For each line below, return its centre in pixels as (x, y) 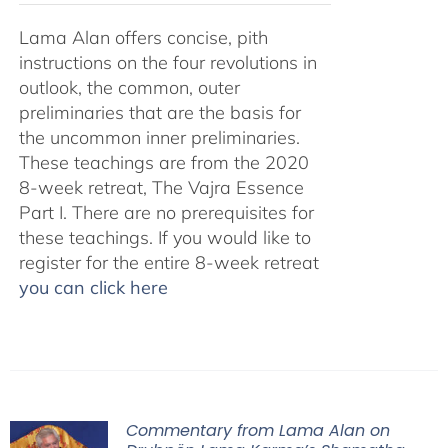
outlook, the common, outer (129, 87)
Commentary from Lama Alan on (257, 430)
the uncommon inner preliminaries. (159, 137)
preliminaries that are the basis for (159, 112)
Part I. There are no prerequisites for (166, 212)
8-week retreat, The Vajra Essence (161, 187)
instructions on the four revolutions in (167, 62)
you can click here (93, 287)
